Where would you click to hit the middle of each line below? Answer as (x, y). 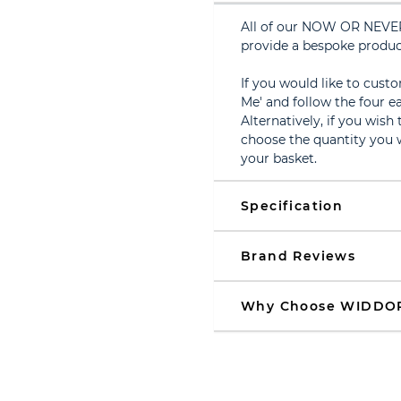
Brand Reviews (299, 256)
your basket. (279, 158)
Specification (292, 206)
